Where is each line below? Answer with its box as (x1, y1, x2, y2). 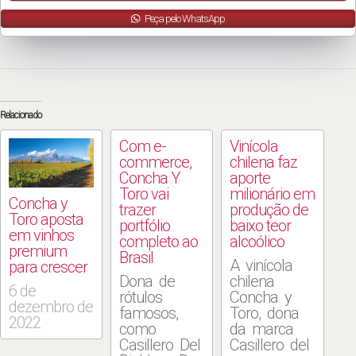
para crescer (9, 257, 87, 277)
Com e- (119, 137, 167, 157)
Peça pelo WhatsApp (142, 13, 225, 25)
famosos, (119, 304, 179, 323)
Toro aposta (9, 209, 83, 229)
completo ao (119, 232, 199, 252)
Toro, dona (230, 304, 300, 323)
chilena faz (230, 153, 298, 172)
